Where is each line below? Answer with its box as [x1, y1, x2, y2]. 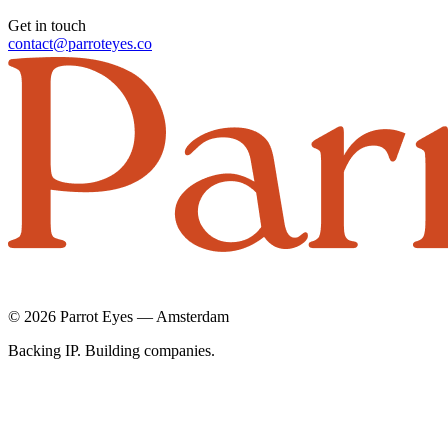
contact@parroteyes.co [8, 34, 152, 52]
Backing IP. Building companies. [8, 341, 215, 359]
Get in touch [8, 16, 86, 34]
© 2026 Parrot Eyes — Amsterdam [8, 307, 229, 325]
